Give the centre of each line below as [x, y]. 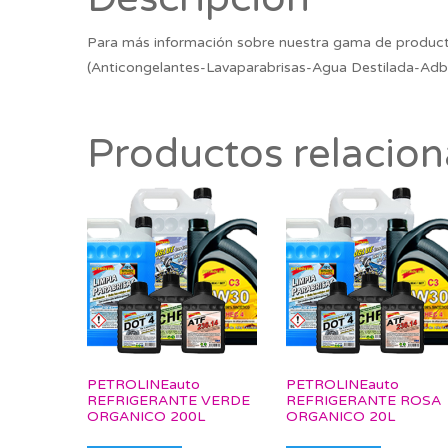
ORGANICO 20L [341, 416]
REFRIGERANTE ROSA [364, 400]
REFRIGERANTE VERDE [168, 400]
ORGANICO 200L [146, 416]
